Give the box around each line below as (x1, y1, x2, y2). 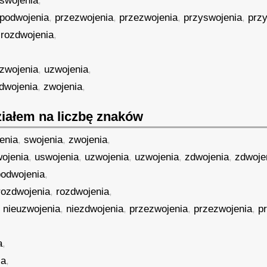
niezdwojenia (66, 203, 124, 215)
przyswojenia (184, 12, 243, 23)
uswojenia (35, 151, 79, 163)
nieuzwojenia (3, 203, 61, 215)
